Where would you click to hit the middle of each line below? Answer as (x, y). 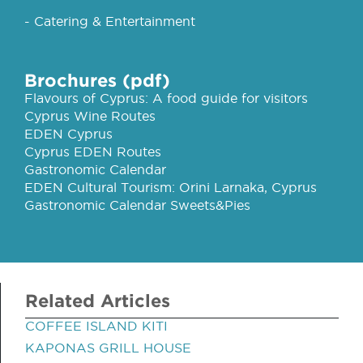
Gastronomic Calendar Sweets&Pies (137, 205)
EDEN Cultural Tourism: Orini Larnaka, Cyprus (171, 187)
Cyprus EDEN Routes (93, 152)
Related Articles (98, 300)
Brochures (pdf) (97, 80)
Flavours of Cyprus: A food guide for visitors (166, 98)
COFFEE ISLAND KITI (96, 326)
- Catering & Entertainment (110, 21)
